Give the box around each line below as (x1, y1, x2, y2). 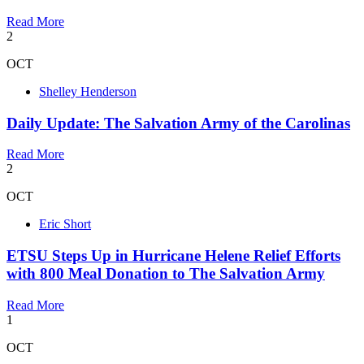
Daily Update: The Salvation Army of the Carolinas (6, 114, 350, 132)
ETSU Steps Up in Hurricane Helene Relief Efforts (6, 247, 340, 265)
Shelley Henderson (39, 84, 136, 98)
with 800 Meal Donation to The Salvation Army (6, 265, 325, 283)
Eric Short (39, 217, 91, 232)
